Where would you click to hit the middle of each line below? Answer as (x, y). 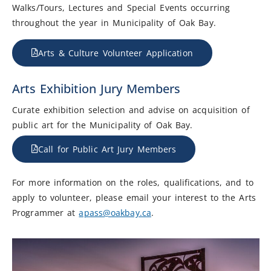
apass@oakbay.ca (115, 212)
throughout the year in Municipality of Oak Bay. (114, 22)
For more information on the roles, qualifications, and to (133, 182)
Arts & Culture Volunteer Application (116, 53)
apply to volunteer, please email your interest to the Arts (134, 197)
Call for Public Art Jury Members (107, 149)
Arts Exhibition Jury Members (96, 88)
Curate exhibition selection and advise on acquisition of (131, 109)
